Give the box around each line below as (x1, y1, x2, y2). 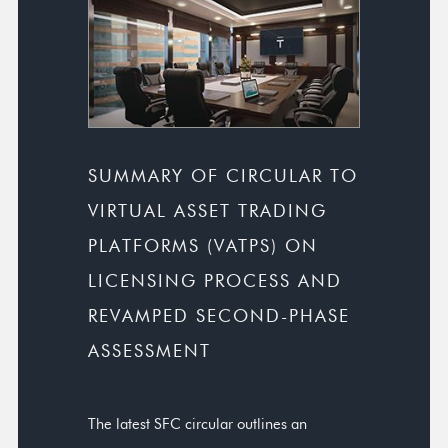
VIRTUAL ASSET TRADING (88, 200, 327, 221)
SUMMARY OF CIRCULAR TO (88, 165, 358, 186)
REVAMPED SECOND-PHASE (88, 305, 350, 326)
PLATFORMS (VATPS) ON (88, 235, 318, 256)
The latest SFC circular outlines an (88, 415, 307, 432)
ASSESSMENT (88, 340, 211, 361)
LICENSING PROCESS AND (88, 270, 342, 291)
